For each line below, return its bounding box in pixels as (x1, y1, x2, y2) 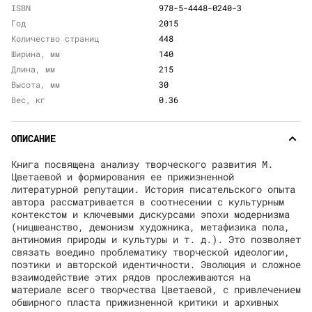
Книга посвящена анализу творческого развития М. (11, 157, 273, 171)
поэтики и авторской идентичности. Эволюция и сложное (11, 258, 301, 271)
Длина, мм (11, 63, 55, 75)
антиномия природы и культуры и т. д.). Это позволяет (11, 233, 301, 246)
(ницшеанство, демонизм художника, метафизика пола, (11, 220, 290, 233)
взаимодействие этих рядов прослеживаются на (11, 270, 251, 283)
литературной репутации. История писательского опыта (11, 182, 295, 196)
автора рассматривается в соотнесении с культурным (11, 195, 284, 208)
